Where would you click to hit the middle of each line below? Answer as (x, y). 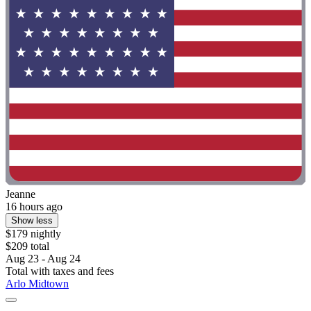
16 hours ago (34, 206)
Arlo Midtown (37, 283)
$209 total (27, 246)
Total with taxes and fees (60, 271)
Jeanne (20, 194)
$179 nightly (33, 233)
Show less (32, 220)
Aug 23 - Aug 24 (43, 258)
